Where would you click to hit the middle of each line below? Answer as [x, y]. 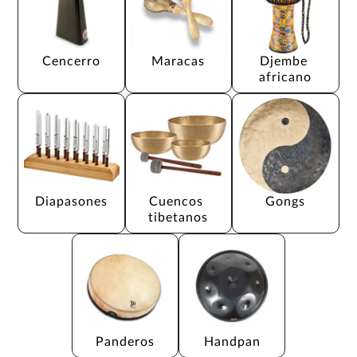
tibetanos [178, 217]
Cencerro [72, 61]
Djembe [285, 61]
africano [286, 77]
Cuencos [178, 201]
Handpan [232, 341]
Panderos [125, 341]
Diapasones [72, 201]
